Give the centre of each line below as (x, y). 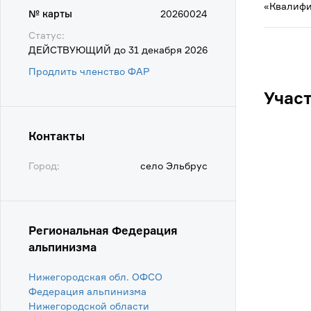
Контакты (57, 136)
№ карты (50, 14)
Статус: (47, 35)
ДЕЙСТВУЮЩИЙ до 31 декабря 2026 (118, 50)
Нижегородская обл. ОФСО (95, 277)
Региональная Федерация (103, 230)
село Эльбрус (174, 166)
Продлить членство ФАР (89, 71)
